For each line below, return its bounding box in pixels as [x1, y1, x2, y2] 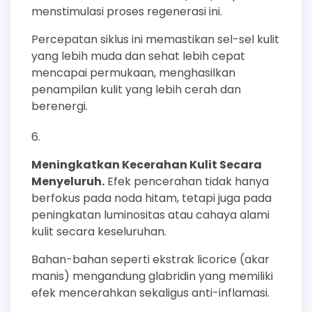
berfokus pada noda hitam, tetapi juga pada [31, 189, 272, 206]
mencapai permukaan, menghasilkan [31, 64, 235, 81]
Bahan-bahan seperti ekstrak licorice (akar [31, 251, 270, 267]
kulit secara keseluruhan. [31, 223, 166, 240]
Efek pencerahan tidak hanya [104, 173, 269, 189]
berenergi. [31, 97, 88, 114]
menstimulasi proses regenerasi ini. [31, 3, 222, 19]
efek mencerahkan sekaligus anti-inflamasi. [31, 284, 270, 301]
